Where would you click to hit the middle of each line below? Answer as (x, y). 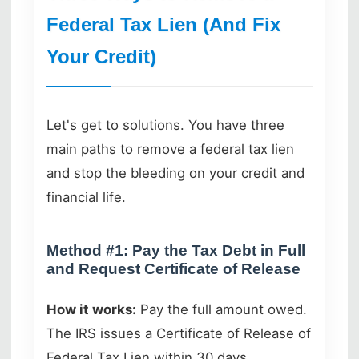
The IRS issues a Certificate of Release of (179, 333)
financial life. (86, 197)
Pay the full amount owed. (222, 309)
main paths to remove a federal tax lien (170, 149)
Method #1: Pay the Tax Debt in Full (176, 250)
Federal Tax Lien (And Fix (163, 24)
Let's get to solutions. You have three (165, 125)
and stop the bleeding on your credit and (175, 173)
